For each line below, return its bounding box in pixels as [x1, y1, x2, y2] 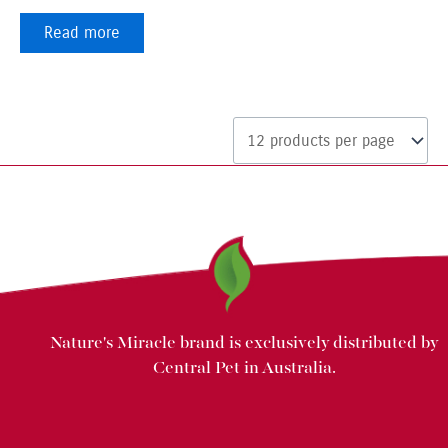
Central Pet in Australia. [152, 359, 336, 379]
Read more [44, 23, 120, 43]
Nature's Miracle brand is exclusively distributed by [49, 334, 439, 354]
